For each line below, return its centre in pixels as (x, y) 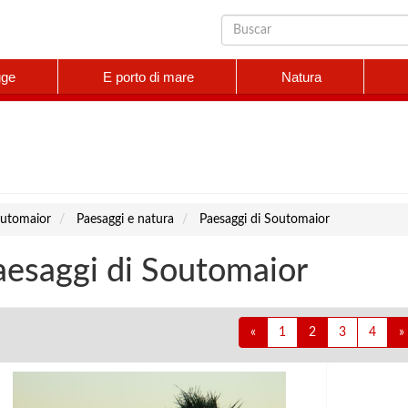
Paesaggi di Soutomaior (265, 219)
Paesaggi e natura (125, 219)
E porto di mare (148, 77)
